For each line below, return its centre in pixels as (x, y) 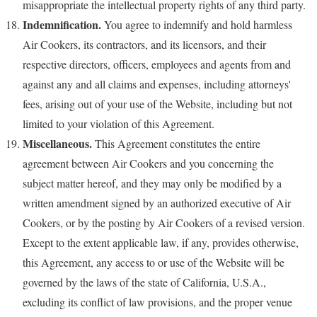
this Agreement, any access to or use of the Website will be (154, 262)
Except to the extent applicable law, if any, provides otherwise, (161, 242)
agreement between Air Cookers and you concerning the (148, 163)
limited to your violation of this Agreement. (119, 123)
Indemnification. (62, 24)
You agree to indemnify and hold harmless (197, 24)
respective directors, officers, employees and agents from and (157, 64)
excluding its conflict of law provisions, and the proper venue (157, 301)
